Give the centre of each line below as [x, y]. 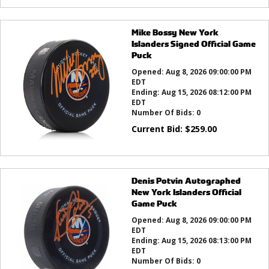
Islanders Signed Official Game [193, 44]
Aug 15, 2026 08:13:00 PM [206, 241]
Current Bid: [158, 129]
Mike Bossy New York [175, 32]
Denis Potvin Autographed [186, 181]
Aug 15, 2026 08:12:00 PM [206, 92]
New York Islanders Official [186, 192]
